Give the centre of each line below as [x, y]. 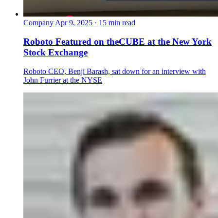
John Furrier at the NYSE [63, 80]
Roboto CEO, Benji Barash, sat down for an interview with [115, 71]
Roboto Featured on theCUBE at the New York [118, 42]
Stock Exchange [55, 53]
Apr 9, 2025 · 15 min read [95, 23]
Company [38, 23]
